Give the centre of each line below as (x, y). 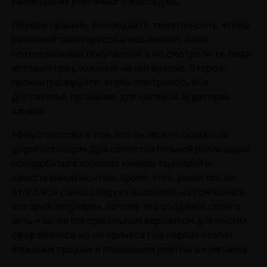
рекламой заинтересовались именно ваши (110, 40)
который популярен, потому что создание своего (126, 207)
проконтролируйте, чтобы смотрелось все (110, 83)
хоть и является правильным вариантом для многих (130, 221)
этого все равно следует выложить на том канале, (130, 192)
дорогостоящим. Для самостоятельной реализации (131, 149)
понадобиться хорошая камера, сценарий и (111, 164)
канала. (29, 111)
